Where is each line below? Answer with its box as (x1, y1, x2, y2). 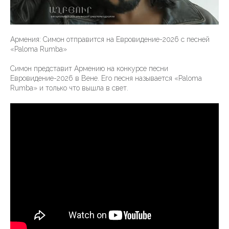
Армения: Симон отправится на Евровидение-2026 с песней (10, 35, 210, 44)
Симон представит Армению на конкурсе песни (10, 64, 168, 73)
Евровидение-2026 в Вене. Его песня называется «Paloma (10, 74, 202, 83)
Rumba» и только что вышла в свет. (10, 84, 128, 93)
